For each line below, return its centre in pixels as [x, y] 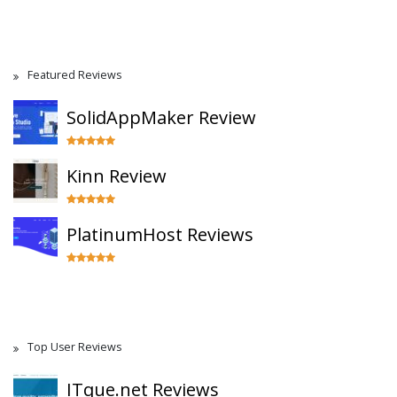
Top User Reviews [74, 347]
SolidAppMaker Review [161, 117]
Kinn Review [117, 176]
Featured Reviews [74, 75]
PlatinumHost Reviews [160, 234]
